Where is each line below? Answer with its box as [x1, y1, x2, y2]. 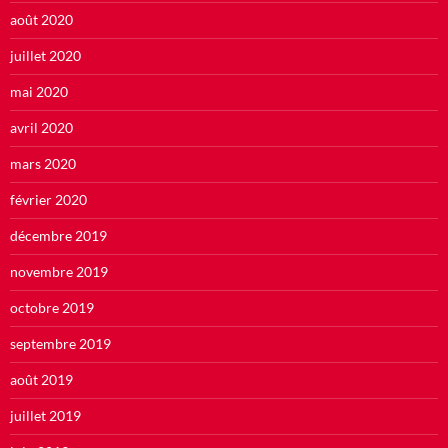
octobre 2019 [10, 298, 94, 316]
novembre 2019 [10, 262, 108, 280]
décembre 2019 [10, 226, 107, 244]
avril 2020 [10, 118, 73, 136]
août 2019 [10, 370, 73, 388]
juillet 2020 [10, 46, 81, 64]
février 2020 [10, 190, 87, 208]
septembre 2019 [10, 334, 111, 352]
